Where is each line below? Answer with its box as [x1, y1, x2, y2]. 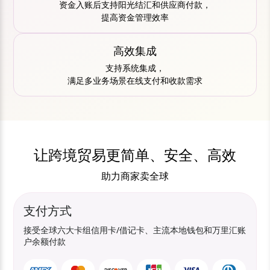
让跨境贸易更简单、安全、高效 [34, 145, 236, 165]
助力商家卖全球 [101, 169, 169, 183]
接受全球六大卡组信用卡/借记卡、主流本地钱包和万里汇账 [24, 224, 246, 236]
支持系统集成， [105, 62, 165, 74]
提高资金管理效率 [101, 11, 169, 23]
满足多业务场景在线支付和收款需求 [67, 75, 202, 86]
